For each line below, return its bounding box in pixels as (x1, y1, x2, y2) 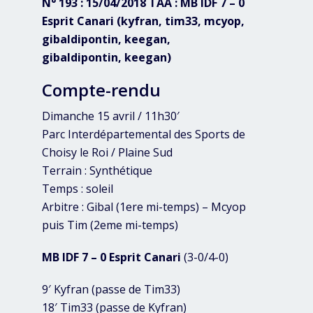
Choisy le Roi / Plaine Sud (42, 145, 173, 161)
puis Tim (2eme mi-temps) (42, 217, 178, 233)
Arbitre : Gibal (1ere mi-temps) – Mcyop (42, 199, 246, 215)
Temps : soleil (42, 181, 113, 197)
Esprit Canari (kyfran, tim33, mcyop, (42, 13, 245, 29)
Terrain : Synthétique (42, 163, 152, 179)
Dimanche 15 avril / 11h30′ (42, 108, 180, 124)
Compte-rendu (42, 78, 161, 102)
